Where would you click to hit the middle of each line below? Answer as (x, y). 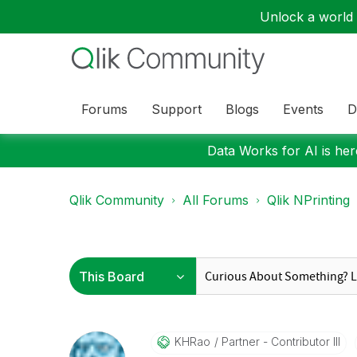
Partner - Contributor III (279, 341)
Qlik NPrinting (308, 200)
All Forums (216, 200)
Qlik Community (117, 200)
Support (177, 109)
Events (303, 109)
